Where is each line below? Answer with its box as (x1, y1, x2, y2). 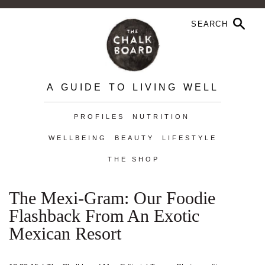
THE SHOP (107, 156, 160, 163)
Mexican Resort (9, 224, 121, 243)
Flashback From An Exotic (9, 206, 199, 225)
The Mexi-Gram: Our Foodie (9, 188, 215, 208)
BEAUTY (114, 134, 154, 141)
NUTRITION (132, 113, 190, 120)
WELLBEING (48, 134, 107, 141)
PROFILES (73, 113, 125, 120)
